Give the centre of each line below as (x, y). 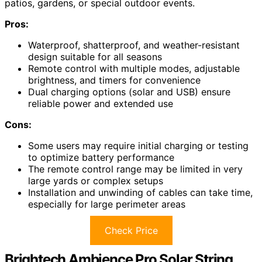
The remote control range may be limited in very (135, 169)
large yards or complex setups (96, 180)
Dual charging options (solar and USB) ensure (129, 92)
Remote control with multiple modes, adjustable (134, 68)
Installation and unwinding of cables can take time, (140, 192)
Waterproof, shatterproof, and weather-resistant (134, 45)
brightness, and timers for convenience (114, 80)
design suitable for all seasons (95, 56)
